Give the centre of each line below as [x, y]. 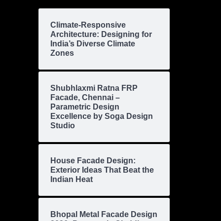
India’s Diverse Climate [93, 44]
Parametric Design [85, 107]
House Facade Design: [93, 161]
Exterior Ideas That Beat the [102, 170]
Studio [63, 126]
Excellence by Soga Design [102, 116]
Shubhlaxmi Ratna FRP [94, 88]
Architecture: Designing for [101, 35]
